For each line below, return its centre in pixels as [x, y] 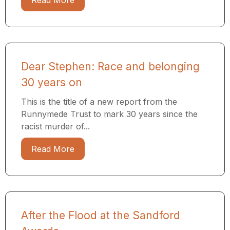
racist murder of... [55, 127]
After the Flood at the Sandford [101, 216]
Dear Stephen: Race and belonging [110, 67]
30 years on [52, 83]
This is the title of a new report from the [99, 102]
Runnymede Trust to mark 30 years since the [109, 114]
